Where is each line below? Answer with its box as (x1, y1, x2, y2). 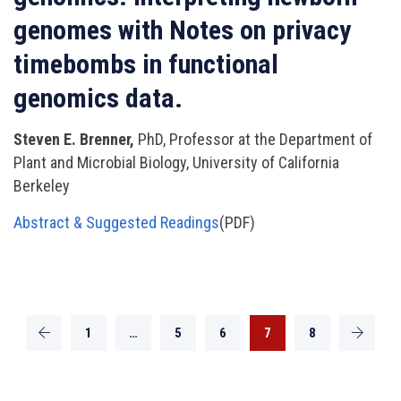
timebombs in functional (13, 48, 278, 80)
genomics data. (13, 82, 183, 114)
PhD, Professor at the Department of (138, 130, 372, 149)
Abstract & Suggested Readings (13, 213, 219, 232)
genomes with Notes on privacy (13, 14, 351, 46)
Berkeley (13, 176, 70, 195)
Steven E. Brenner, (13, 130, 138, 149)
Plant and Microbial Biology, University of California (13, 153, 339, 172)
